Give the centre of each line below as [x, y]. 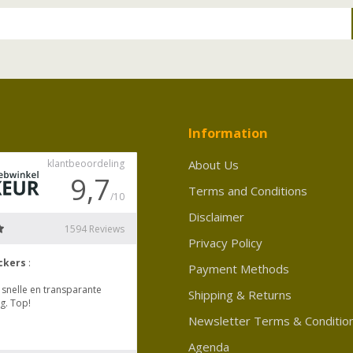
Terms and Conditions [248, 190]
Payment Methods [239, 268]
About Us [214, 164]
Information [228, 132]
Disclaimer [216, 216]
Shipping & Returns [240, 294]
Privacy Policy [225, 242]
